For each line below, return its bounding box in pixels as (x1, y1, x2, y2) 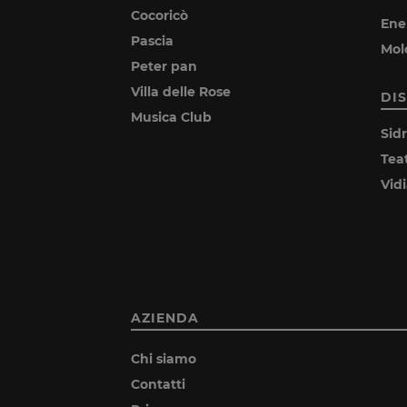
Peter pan (131, 58, 197, 75)
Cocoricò (131, 7, 188, 25)
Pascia (131, 33, 174, 50)
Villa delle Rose (131, 84, 231, 101)
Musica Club (131, 109, 212, 126)
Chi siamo (131, 351, 196, 368)
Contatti (131, 376, 185, 393)
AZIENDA (131, 310, 199, 327)
